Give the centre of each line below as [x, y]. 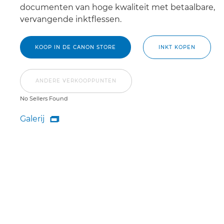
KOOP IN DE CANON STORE [75, 47]
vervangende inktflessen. [71, 19]
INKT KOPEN [177, 47]
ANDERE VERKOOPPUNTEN [76, 81]
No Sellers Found [44, 99]
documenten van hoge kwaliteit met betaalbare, [117, 7]
